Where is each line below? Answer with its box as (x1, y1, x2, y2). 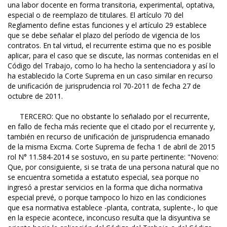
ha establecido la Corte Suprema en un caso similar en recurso (8, 71, 213, 81)
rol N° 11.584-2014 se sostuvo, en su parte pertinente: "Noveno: (8, 152, 218, 162)
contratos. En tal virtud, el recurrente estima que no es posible (8, 41, 211, 51)
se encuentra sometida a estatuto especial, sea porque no (8, 172, 199, 182)
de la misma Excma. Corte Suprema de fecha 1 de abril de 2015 (8, 142, 215, 152)
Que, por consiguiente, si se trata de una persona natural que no (8, 162, 219, 172)
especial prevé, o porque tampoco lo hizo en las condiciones (8, 193, 206, 203)
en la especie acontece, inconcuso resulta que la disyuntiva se (8, 213, 210, 223)
